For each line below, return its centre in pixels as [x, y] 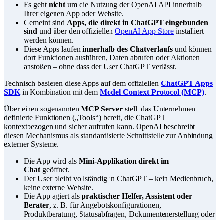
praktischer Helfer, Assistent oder [137, 196]
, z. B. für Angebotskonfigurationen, [105, 205]
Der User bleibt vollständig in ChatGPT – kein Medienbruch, [118, 179]
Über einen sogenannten [42, 109]
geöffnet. [55, 170]
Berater [36, 205]
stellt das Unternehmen [159, 109]
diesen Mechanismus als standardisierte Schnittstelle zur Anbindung [108, 136]
